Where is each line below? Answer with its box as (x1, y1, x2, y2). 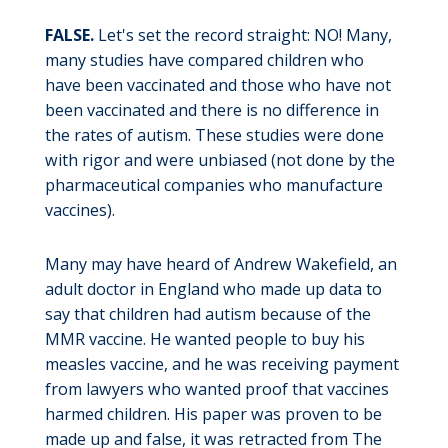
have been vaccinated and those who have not (44, 74, 391, 97)
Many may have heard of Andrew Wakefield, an (44, 252, 397, 275)
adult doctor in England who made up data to (44, 277, 382, 300)
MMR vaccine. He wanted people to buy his (44, 327, 365, 350)
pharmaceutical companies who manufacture (44, 174, 383, 197)
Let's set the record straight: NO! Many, (93, 24, 392, 47)
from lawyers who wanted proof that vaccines (44, 377, 389, 400)
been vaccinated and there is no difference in (44, 99, 379, 122)
